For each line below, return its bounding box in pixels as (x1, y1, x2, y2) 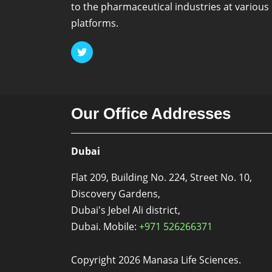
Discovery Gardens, (71, 187, 163, 201)
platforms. (71, 16, 118, 30)
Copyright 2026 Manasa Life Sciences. (71, 253, 241, 267)
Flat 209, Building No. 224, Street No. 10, (71, 171, 252, 185)
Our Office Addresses (71, 104, 231, 123)
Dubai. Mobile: (71, 220, 139, 234)
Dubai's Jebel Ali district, (71, 203, 183, 217)
